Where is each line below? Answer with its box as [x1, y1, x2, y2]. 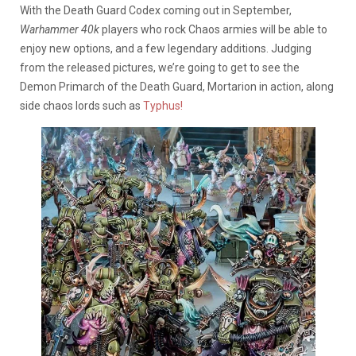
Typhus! [143, 99, 183, 112]
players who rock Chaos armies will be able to [99, 22, 327, 36]
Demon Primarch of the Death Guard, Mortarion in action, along [20, 79, 334, 93]
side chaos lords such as [20, 99, 143, 112]
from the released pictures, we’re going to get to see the [20, 60, 300, 74]
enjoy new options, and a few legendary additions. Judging [20, 41, 311, 55]
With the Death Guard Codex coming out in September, [20, 3, 292, 17]
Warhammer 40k [20, 22, 99, 36]
